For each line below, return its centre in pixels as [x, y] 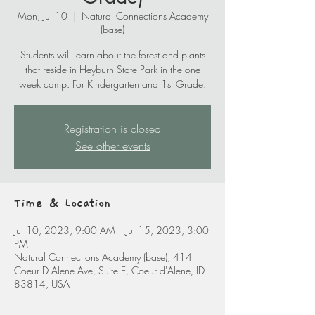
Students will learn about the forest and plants [112, 54]
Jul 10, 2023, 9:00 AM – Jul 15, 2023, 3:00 [111, 230]
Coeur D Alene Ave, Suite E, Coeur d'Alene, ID [109, 270]
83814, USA [42, 284]
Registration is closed [112, 129]
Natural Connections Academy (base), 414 [103, 257]
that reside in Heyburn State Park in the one [112, 69]
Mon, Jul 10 [42, 16]
